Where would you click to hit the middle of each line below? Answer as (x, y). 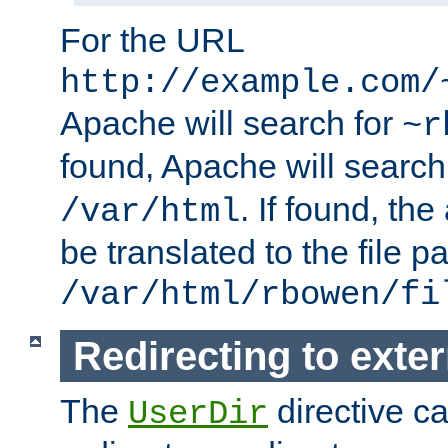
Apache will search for (231, 123)
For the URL (152, 40)
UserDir (198, 414)
